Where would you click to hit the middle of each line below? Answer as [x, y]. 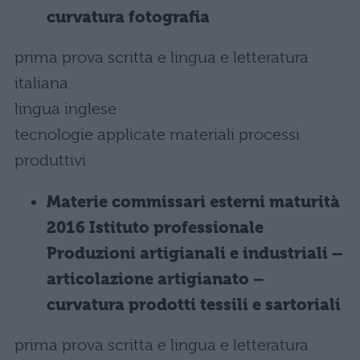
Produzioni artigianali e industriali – [195, 254]
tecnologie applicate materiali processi [157, 135]
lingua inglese [65, 109]
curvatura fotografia [128, 17]
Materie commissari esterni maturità [193, 202]
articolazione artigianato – [155, 279]
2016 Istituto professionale [155, 228]
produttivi [50, 160]
